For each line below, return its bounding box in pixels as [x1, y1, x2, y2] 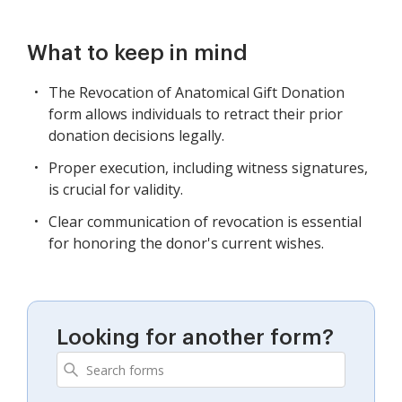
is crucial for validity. [48, 179, 183, 200]
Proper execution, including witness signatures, [48, 158, 368, 179]
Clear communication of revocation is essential [48, 212, 362, 232]
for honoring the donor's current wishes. [48, 233, 324, 254]
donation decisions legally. [48, 126, 224, 146]
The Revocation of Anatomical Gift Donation [48, 83, 345, 103]
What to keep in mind [27, 42, 248, 65]
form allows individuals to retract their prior [48, 104, 343, 125]
